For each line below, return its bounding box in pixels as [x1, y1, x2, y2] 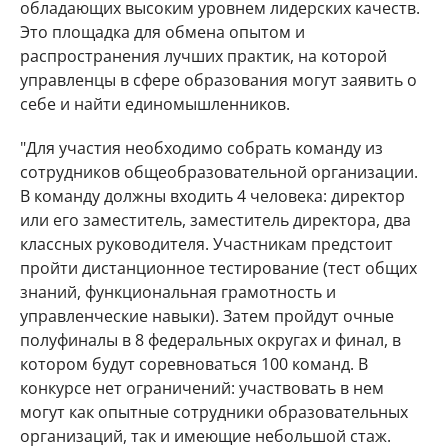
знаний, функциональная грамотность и [20, 281, 336, 303]
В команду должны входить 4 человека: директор [20, 185, 405, 207]
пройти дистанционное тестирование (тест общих [20, 257, 417, 279]
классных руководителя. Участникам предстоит [20, 233, 393, 255]
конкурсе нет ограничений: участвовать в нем [20, 377, 384, 399]
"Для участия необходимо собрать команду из [20, 137, 383, 159]
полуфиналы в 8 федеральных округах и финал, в [20, 329, 401, 351]
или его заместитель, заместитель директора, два [20, 209, 411, 231]
